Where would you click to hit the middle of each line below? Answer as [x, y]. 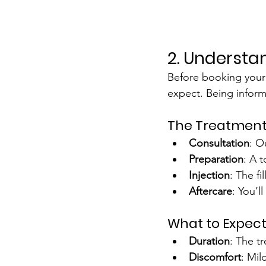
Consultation [219, 143]
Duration [209, 241]
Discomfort [215, 257]
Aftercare [210, 191]
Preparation [216, 159]
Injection [209, 175]
